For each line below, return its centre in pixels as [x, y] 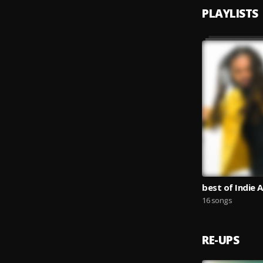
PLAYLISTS [230, 14]
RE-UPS [220, 240]
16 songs [217, 200]
